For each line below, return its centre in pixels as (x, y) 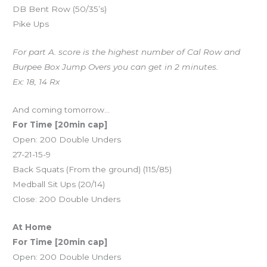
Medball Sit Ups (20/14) (59, 184)
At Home (32, 227)
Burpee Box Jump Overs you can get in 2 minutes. (116, 66)
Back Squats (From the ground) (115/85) (92, 169)
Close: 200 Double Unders (67, 199)
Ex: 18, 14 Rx (36, 81)
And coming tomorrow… (61, 109)
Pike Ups (31, 24)
